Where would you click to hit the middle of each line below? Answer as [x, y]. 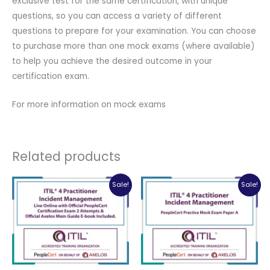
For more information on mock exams [89, 104]
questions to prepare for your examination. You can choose [134, 31]
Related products [66, 156]
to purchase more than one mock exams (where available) [133, 46]
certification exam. [51, 77]
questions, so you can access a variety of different [117, 16]
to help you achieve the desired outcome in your [112, 61]
